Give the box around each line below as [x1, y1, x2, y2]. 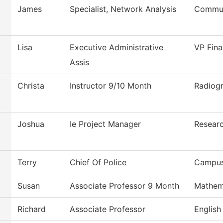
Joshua [17, 119, 44, 129]
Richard [17, 204, 46, 215]
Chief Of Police [70, 157, 126, 168]
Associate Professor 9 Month [70, 181, 179, 191]
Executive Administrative [70, 42, 163, 53]
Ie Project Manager [70, 119, 141, 129]
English [194, 204, 221, 215]
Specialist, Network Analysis [70, 4, 176, 14]
